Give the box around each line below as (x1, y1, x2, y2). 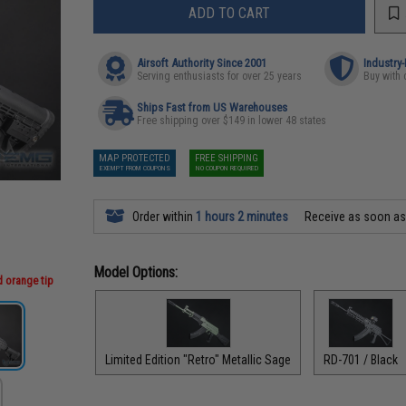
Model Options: (93, 264, 179, 281)
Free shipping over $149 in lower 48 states (137, 114, 327, 127)
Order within (130, 209, 197, 224)
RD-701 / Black (324, 352, 399, 367)
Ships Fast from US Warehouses (137, 101, 288, 114)
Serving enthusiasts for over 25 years (137, 70, 303, 82)
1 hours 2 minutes (196, 209, 289, 224)
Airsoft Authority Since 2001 (137, 56, 267, 70)
